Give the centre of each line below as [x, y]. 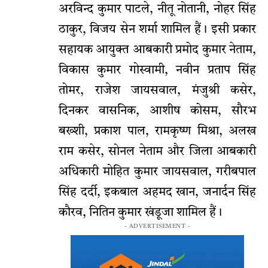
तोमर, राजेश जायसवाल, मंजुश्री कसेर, [157, 91]
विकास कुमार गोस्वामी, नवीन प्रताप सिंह [157, 71]
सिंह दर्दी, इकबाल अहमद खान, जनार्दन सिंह [157, 193]
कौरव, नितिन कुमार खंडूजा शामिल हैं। [140, 213]
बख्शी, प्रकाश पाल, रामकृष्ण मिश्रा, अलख [157, 132]
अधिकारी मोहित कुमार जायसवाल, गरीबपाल [157, 173]
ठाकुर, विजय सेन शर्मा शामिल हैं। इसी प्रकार [157, 30]
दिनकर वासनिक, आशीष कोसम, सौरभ [157, 112]
